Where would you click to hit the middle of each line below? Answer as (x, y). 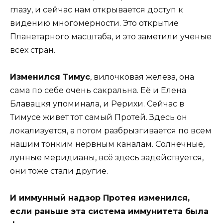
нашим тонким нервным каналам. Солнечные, (107, 144)
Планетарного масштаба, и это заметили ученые (111, 36)
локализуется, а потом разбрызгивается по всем (111, 130)
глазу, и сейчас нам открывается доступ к (97, 9)
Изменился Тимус (50, 77)
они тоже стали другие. (59, 171)
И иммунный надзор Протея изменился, (100, 198)
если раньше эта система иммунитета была (109, 211)
